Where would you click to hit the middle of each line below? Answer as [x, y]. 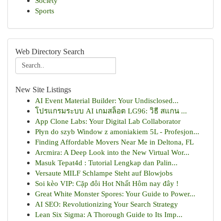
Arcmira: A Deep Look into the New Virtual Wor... [112, 152]
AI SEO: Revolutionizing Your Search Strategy [107, 204]
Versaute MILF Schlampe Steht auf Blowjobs [104, 173]
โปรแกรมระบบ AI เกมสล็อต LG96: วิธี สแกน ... [111, 111]
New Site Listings [43, 90]
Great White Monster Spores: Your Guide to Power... [115, 194]
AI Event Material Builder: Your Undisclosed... [107, 100]
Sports [45, 11]
